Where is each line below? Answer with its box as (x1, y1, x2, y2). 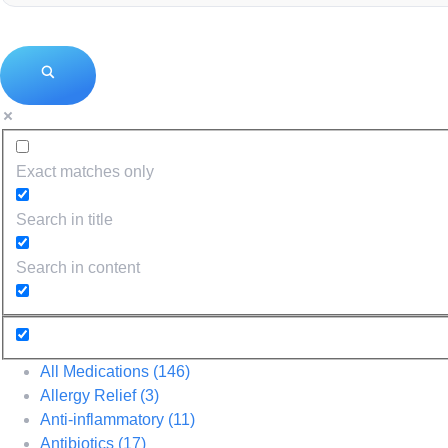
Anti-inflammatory (40, 410, 168, 428)
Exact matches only (16, 163, 154, 181)
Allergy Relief (40, 386, 140, 404)
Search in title (16, 211, 113, 229)
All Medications (40, 362, 153, 380)
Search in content (16, 259, 140, 277)
